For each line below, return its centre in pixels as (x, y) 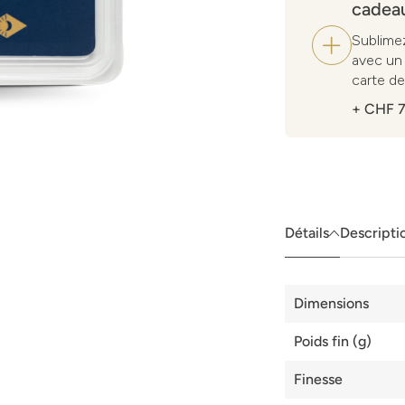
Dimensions (332, 303)
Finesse (319, 379)
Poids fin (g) (333, 341)
